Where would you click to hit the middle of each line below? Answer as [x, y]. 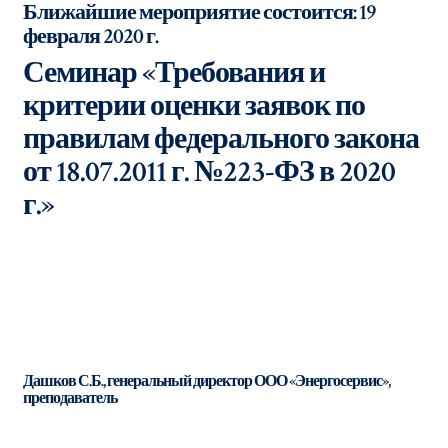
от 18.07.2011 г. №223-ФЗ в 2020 [209, 172]
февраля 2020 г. [90, 36]
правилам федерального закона [221, 139]
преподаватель [70, 398]
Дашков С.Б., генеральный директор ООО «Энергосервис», [206, 381]
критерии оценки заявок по [194, 106]
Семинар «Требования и [174, 73]
